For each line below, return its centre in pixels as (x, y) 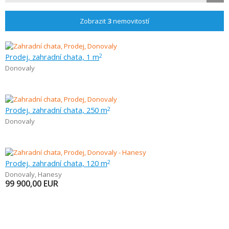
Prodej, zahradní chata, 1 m (52, 57)
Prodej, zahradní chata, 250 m (56, 110)
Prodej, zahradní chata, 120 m (56, 163)
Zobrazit (94, 21)
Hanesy (50, 174)
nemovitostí (130, 21)
